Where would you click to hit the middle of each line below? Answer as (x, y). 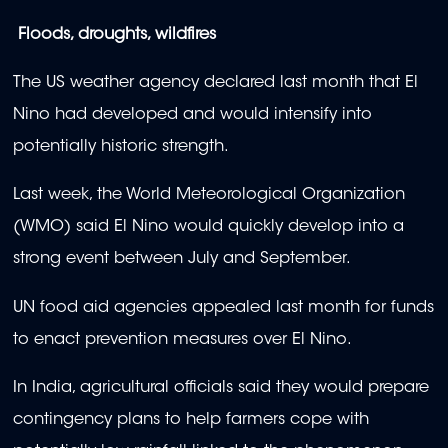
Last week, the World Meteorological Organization (209, 195)
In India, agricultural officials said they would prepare (221, 387)
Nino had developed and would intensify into (192, 114)
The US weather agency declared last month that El (215, 82)
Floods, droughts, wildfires (117, 34)
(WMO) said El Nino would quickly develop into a (208, 227)
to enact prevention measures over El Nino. (182, 339)
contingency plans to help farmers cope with (191, 419)
